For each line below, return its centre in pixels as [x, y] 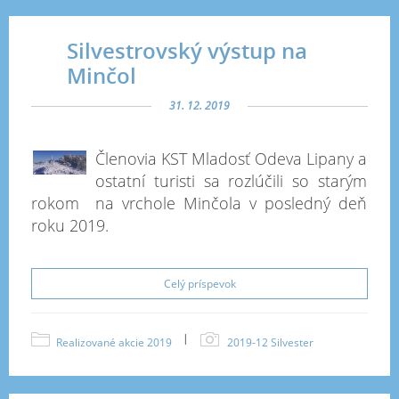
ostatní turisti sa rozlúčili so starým [231, 181]
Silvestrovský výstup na [187, 50]
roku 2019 [68, 225]
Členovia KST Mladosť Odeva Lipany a [231, 159]
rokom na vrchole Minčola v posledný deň [199, 203]
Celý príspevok [199, 284]
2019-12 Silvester [270, 342]
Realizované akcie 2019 [114, 342]
